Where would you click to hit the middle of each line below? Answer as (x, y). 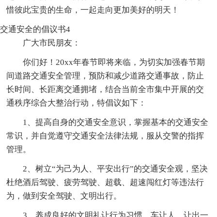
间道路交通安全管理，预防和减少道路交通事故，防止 (105, 76)
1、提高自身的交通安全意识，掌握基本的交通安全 (116, 122)
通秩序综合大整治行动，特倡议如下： (77, 103)
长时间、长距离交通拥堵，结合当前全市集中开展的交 (105, 89)
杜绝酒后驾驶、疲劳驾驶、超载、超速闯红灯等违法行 (105, 182)
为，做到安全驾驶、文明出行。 (64, 196)
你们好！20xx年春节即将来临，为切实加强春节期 (114, 62)
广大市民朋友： (52, 43)
